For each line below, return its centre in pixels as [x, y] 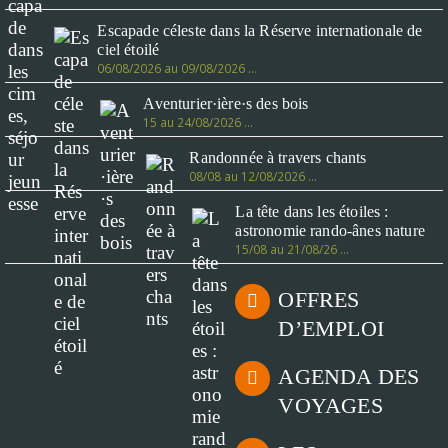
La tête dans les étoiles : [312, 211]
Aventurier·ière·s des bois [226, 103]
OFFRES [319, 300]
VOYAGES [330, 405]
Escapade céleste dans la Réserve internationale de [260, 30]
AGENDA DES [349, 377]
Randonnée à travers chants [278, 157]
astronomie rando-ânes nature [330, 230]
